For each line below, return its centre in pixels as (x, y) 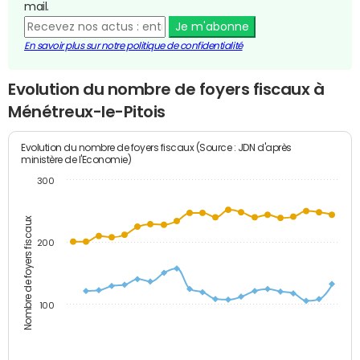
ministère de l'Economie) (76, 159)
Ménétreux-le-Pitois (87, 112)
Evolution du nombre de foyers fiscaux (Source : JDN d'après (157, 147)
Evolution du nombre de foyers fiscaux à (166, 90)
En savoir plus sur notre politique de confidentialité (133, 46)
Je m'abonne (212, 27)
